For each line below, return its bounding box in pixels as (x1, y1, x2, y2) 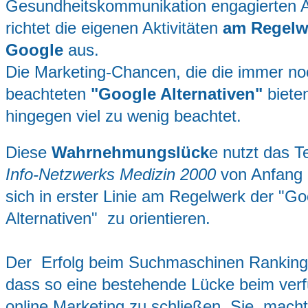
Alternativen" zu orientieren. (5, 209, 210, 228)
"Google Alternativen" (91, 85, 263, 104)
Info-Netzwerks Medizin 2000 (5, 165, 221, 184)
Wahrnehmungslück (52, 143, 209, 162)
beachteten (5, 85, 91, 104)
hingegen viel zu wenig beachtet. (5, 107, 241, 126)
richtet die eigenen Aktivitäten (5, 19, 223, 38)
